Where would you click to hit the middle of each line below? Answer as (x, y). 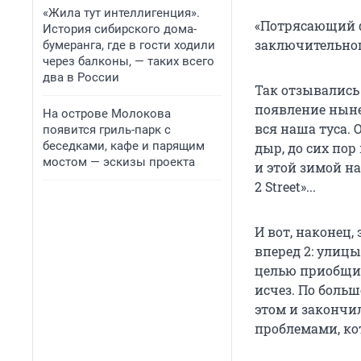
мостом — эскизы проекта (119, 162)
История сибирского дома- (120, 29)
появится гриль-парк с (107, 130)
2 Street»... (285, 187)
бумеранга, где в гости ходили (129, 45)
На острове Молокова (107, 114)
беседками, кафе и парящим (124, 146)
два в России (81, 77)
